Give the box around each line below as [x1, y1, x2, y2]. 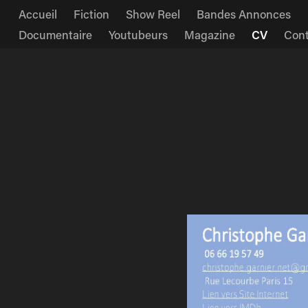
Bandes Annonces [196, 6, 291, 21]
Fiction [73, 6, 109, 21]
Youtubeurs [108, 27, 168, 42]
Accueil [18, 6, 57, 21]
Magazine [184, 27, 235, 42]
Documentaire [18, 27, 92, 42]
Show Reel [125, 6, 180, 21]
